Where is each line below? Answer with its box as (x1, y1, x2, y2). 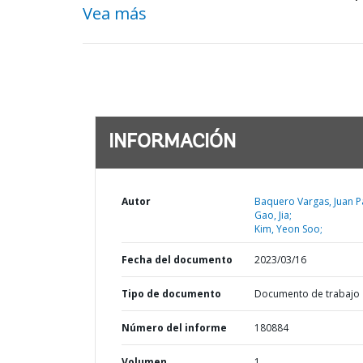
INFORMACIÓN (109, 133, 236, 152)
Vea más (83, 2, 147, 24)
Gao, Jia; (254, 208, 292, 222)
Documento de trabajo (254, 287, 360, 301)
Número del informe (122, 321, 227, 335)
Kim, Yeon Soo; (254, 222, 322, 236)
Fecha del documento (122, 253, 233, 267)
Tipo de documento (122, 287, 221, 301)
